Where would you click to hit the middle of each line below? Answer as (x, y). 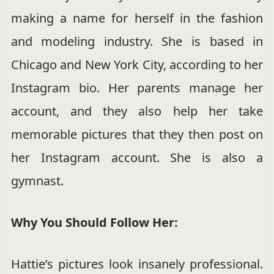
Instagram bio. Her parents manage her (137, 88)
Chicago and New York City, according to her (137, 65)
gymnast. (37, 181)
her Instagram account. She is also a (137, 158)
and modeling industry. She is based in (137, 42)
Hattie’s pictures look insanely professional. (137, 264)
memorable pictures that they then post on (137, 135)
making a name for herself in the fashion (137, 18)
